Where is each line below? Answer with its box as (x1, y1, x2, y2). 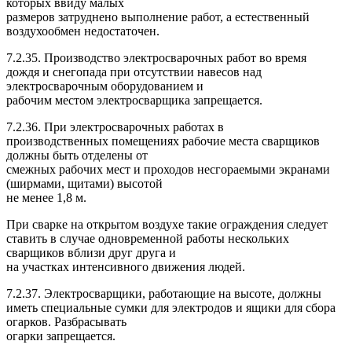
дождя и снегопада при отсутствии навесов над (6, 64, 262, 79)
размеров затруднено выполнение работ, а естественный (6, 9, 310, 24)
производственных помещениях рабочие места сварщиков (6, 134, 320, 148)
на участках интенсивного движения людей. (6, 259, 245, 273)
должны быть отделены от (6, 148, 148, 162)
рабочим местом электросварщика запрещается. (6, 93, 262, 107)
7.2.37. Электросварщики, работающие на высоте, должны (6, 286, 321, 300)
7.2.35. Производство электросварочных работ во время (6, 50, 306, 64)
